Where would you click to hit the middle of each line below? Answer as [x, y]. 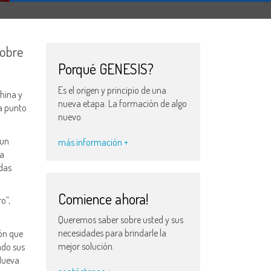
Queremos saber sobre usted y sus [121, 220]
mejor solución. [86, 246]
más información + [93, 142]
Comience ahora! [103, 198]
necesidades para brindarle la [112, 233]
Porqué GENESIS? [106, 69]
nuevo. [70, 116]
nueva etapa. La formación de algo [122, 103]
